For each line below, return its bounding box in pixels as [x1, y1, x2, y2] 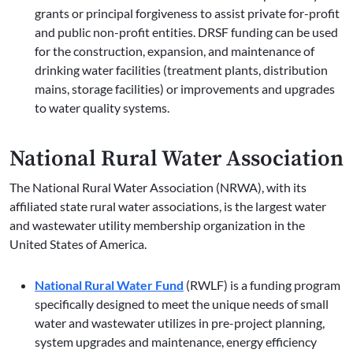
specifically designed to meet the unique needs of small [35, 296, 329, 312]
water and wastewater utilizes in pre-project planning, [35, 315, 325, 331]
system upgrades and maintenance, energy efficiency [35, 334, 317, 350]
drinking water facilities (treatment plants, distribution [35, 62, 328, 78]
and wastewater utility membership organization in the [9, 217, 305, 233]
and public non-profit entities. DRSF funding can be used [35, 24, 338, 40]
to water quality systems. [35, 100, 169, 116]
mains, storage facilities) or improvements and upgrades [35, 81, 335, 97]
